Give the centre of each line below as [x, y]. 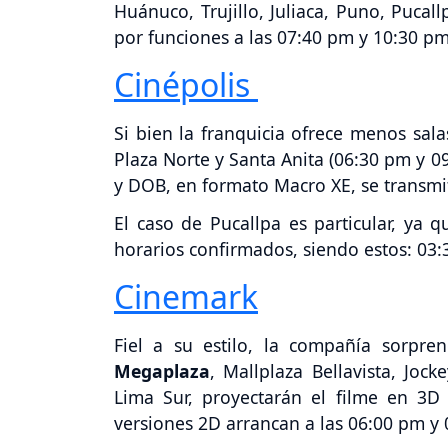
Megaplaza [162, 371]
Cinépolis [186, 84]
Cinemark [186, 297]
